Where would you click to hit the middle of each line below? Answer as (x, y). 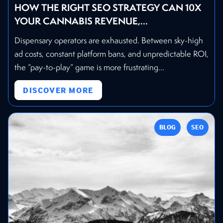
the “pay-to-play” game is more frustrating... (89, 67)
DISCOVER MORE (58, 90)
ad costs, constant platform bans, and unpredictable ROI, (111, 54)
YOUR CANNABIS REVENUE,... (81, 21)
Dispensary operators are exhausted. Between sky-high (109, 40)
